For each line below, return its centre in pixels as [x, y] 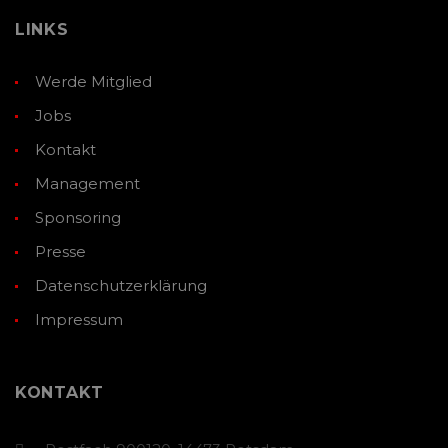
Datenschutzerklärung [121, 286]
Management [87, 184]
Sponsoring [78, 218]
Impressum [79, 320]
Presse [60, 252]
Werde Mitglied [93, 82]
